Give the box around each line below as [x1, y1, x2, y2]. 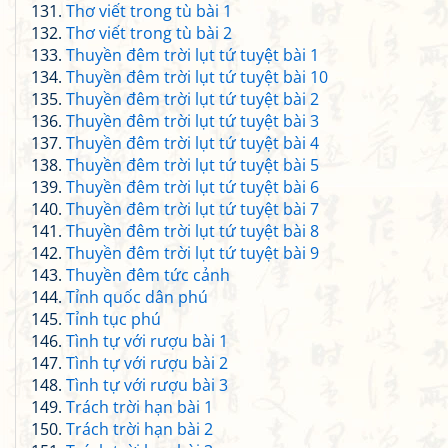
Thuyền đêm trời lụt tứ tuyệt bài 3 [66, 110, 319, 132]
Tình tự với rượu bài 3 [66, 374, 228, 396]
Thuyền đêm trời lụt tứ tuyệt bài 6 [66, 176, 319, 198]
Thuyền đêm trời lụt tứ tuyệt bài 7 [66, 198, 319, 220]
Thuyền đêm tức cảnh [66, 264, 230, 286]
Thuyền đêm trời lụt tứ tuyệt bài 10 [66, 66, 328, 88]
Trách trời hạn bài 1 [66, 396, 213, 418]
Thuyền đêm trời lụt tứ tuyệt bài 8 [66, 220, 319, 242]
